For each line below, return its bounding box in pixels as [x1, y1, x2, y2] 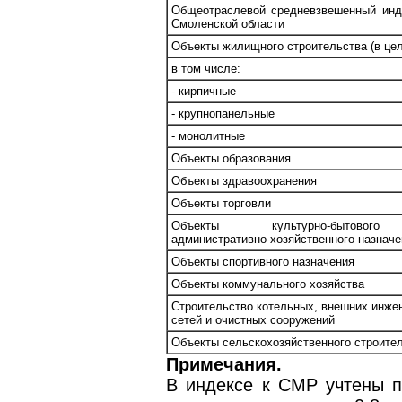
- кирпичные [171, 84, 236, 99]
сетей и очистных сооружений [171, 313, 335, 328]
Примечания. [166, 354, 282, 375]
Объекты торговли [171, 197, 271, 211]
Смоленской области [171, 17, 284, 31]
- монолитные [171, 129, 245, 144]
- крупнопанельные [171, 107, 275, 121]
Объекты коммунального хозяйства [171, 277, 364, 292]
